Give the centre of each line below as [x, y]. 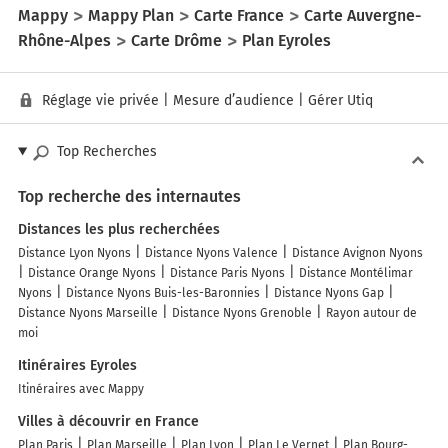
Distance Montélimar [356, 273]
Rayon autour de [371, 313]
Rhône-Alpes [64, 40]
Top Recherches [106, 152]
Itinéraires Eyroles [77, 366]
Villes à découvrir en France [108, 422]
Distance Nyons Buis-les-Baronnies [163, 293]
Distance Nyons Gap [329, 293]
